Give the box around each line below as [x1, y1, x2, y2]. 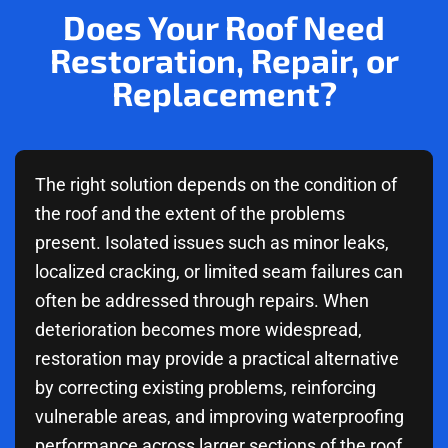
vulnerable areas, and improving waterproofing [35, 405, 404, 427]
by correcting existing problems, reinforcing [35, 376, 376, 398]
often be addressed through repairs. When [35, 289, 369, 311]
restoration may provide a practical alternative [35, 347, 399, 369]
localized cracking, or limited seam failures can [35, 260, 403, 282]
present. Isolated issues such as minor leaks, [35, 231, 389, 253]
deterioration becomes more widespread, [35, 318, 362, 340]
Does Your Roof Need [63, 6, 385, 47]
